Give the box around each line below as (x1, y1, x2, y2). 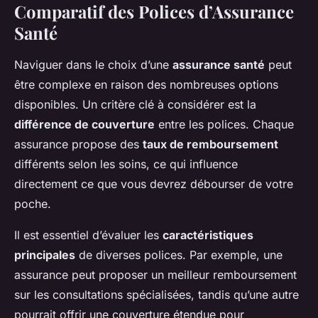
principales (14, 248, 75, 263)
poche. (14, 197, 51, 212)
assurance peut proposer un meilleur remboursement (14, 268, 297, 283)
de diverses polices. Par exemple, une (75, 248, 283, 263)
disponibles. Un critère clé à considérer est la (14, 97, 256, 112)
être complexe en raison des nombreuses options (14, 77, 278, 92)
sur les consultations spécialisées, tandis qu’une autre (14, 287, 299, 302)
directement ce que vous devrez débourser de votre (14, 177, 293, 192)
